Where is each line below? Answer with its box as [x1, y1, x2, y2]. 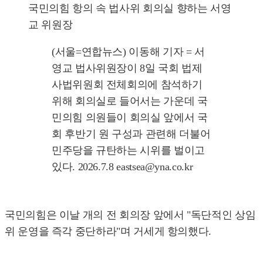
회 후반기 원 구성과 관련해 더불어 [52, 127, 211, 140]
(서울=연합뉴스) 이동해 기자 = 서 [52, 45, 205, 58]
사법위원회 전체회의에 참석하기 [52, 78, 203, 90]
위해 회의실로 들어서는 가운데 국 [52, 95, 208, 107]
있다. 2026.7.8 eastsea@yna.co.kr [52, 160, 193, 173]
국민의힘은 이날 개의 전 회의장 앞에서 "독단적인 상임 [5, 208, 256, 221]
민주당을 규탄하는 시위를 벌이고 [52, 144, 205, 156]
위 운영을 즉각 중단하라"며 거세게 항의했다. [5, 225, 211, 237]
